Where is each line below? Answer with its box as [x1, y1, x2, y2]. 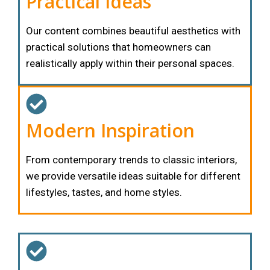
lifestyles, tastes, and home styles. [26, 186, 182, 198]
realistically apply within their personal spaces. [26, 57, 234, 69]
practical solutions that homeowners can [26, 40, 211, 53]
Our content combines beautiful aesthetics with [26, 24, 240, 37]
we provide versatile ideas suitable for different [26, 169, 240, 182]
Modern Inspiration [26, 118, 195, 143]
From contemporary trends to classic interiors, [26, 153, 237, 166]
